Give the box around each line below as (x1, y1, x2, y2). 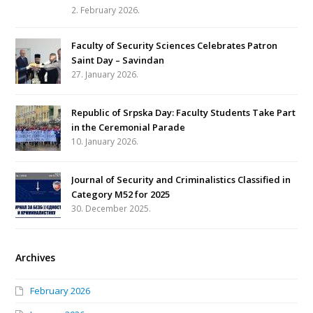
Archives (15, 251, 56, 265)
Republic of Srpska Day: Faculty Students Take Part (71, 106, 296, 119)
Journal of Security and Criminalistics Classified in (71, 173, 291, 187)
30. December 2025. (71, 203, 152, 215)
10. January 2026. (71, 136, 139, 148)
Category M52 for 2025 (71, 188, 170, 201)
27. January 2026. (71, 68, 139, 81)
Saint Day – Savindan (71, 54, 165, 67)
